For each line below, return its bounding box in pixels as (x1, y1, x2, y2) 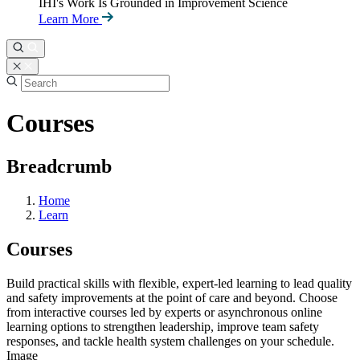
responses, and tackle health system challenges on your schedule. (6, 333, 334, 348)
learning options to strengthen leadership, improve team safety (6, 319, 319, 333)
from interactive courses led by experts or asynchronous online (6, 305, 322, 319)
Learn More (39, 12, 102, 26)
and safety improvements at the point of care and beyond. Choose (6, 290, 337, 305)
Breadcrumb (6, 155, 112, 177)
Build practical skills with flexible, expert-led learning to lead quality (6, 276, 352, 290)
